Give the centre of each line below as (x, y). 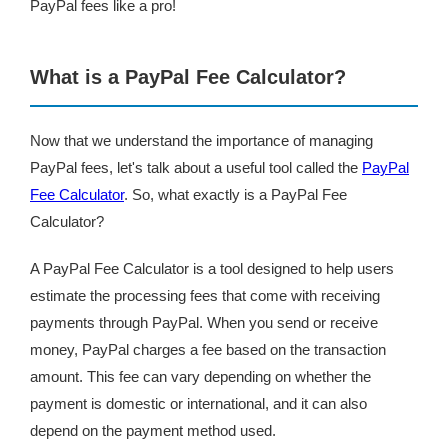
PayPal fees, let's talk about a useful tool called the (196, 167)
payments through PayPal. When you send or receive (204, 322)
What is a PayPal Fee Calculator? (188, 77)
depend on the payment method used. (153, 430)
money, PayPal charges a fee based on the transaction (208, 349)
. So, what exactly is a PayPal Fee (235, 194)
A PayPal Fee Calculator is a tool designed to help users (212, 268)
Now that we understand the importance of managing (201, 140)
